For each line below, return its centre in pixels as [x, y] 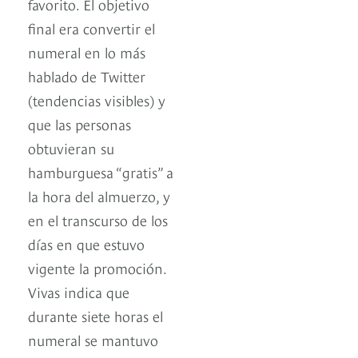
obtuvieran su [71, 148]
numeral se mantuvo [93, 340]
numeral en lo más [87, 52]
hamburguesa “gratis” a [101, 172]
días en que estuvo [86, 244]
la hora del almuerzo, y [99, 196]
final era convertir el [91, 28]
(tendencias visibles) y [97, 100]
